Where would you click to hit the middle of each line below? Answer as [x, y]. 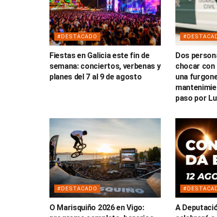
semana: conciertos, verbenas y [105, 66]
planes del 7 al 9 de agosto [96, 77]
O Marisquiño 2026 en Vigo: [97, 208]
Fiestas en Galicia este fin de [100, 55]
